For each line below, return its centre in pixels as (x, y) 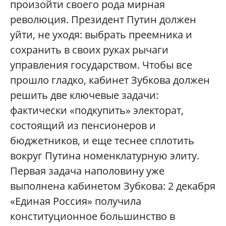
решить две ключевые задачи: (84, 95)
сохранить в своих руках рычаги (89, 50)
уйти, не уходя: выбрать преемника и (101, 35)
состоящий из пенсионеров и (83, 126)
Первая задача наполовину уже (87, 171)
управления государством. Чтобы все (101, 65)
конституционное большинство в (93, 216)
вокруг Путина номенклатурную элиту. (105, 156)
